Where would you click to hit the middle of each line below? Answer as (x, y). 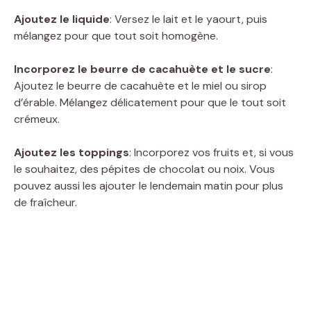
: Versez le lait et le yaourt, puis (188, 19)
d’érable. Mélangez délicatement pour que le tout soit (150, 102)
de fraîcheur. (45, 202)
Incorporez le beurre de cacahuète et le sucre (142, 69)
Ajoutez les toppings (72, 152)
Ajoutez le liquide (62, 19)
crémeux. (37, 119)
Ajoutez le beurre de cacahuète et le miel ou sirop (140, 85)
